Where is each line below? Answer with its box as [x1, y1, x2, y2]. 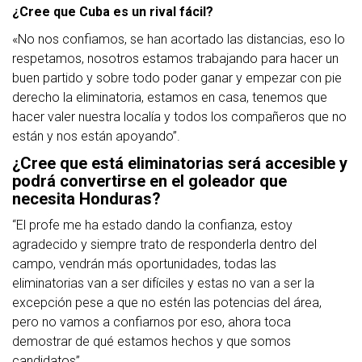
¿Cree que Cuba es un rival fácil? [12, 4, 213, 20]
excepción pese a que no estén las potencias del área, [12, 295, 322, 311]
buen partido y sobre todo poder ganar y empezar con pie [12, 70, 342, 86]
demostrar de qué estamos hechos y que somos [12, 334, 291, 350]
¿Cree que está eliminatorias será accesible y [12, 154, 347, 174]
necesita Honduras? [12, 189, 161, 209]
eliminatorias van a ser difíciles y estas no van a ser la [12, 276, 314, 292]
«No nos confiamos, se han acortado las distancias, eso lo [12, 32, 345, 48]
